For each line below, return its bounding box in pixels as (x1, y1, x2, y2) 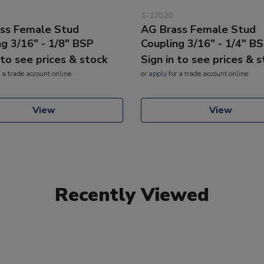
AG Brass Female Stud (141, 22, 256, 37)
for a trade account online (167, 68, 248, 78)
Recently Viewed (55, 181, 209, 207)
